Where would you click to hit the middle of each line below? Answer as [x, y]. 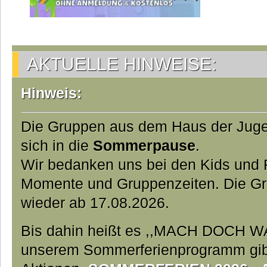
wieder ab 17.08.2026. [95, 202]
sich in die [57, 145]
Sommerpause [144, 145]
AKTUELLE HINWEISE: [122, 64]
